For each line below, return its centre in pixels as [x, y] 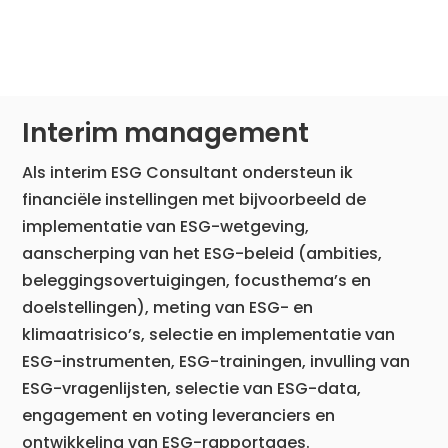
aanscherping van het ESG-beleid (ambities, [202, 253]
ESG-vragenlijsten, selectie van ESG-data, [192, 388]
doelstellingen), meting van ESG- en [168, 307]
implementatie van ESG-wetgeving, [168, 226]
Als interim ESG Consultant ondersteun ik [188, 172]
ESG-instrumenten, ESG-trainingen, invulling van [216, 361]
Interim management [166, 132]
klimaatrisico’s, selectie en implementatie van [209, 334]
